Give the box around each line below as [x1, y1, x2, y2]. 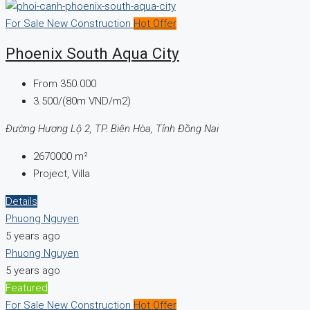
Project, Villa [33, 167, 90, 181]
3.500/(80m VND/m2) [33, 95, 131, 108]
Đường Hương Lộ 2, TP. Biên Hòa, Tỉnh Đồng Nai [6, 122, 219, 136]
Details [6, 195, 37, 208]
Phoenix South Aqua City [6, 44, 179, 63]
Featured [6, 282, 48, 295]
